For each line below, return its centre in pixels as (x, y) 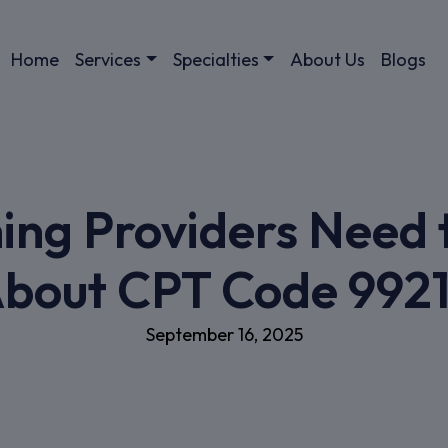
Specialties (215, 59)
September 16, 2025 (224, 334)
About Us (327, 59)
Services (108, 59)
